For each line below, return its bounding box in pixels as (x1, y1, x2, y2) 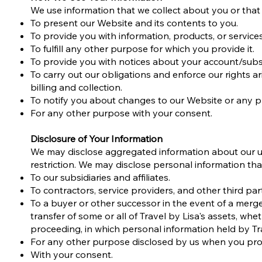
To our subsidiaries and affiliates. (30, 171, 171, 184)
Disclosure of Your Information (30, 133, 163, 145)
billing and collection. (30, 81, 123, 94)
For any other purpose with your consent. (30, 107, 213, 119)
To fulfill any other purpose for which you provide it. (30, 43, 255, 55)
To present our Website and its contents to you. (30, 17, 239, 29)
